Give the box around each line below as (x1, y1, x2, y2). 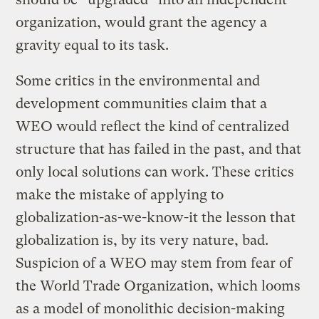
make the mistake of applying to (16, 186, 224, 203)
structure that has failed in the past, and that (16, 140, 302, 157)
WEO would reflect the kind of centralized (16, 117, 290, 135)
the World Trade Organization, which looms (16, 277, 301, 294)
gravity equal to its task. (16, 36, 169, 53)
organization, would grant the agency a (16, 14, 268, 31)
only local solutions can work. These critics (16, 163, 295, 180)
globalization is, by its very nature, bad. (16, 231, 269, 249)
